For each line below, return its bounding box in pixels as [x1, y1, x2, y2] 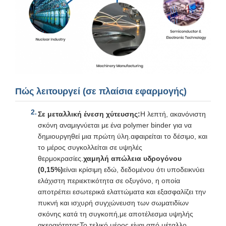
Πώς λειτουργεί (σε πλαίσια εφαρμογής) [15, 86, 187, 96]
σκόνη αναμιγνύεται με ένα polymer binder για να [38, 121, 192, 129]
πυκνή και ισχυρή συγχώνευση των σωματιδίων [38, 198, 189, 207]
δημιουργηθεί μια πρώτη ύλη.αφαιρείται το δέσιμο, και [38, 132, 207, 140]
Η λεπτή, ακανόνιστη [140, 109, 206, 118]
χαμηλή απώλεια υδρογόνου [83, 154, 182, 162]
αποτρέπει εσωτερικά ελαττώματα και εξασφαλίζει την [38, 187, 206, 196]
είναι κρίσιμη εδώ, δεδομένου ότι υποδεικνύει [63, 165, 204, 174]
